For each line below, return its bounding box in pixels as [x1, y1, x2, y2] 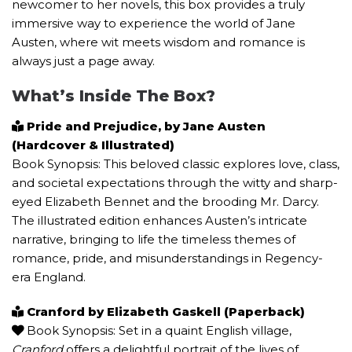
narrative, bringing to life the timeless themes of [12, 232, 295, 247]
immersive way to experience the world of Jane [12, 16, 295, 31]
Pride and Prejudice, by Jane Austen [27, 119, 266, 134]
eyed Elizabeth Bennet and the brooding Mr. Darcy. [12, 194, 319, 209]
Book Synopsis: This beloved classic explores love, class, [12, 156, 339, 171]
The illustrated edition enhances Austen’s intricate [12, 213, 307, 228]
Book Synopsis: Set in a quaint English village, [24, 323, 291, 338]
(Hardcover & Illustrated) [12, 137, 174, 152]
